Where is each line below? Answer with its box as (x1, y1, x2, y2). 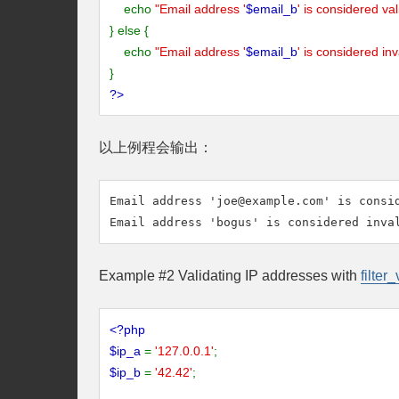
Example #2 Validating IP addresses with (99, 268, 361, 283)
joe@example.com (216, 194, 323, 208)
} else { (110, 23, 149, 37)
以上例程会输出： (99, 140, 213, 155)
